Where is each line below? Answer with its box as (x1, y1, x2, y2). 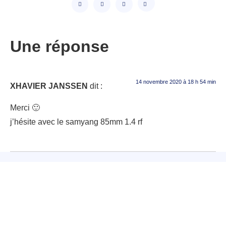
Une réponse (10, 37, 109, 56)
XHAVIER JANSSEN (10, 82, 88, 91)
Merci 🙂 (10, 103, 40, 112)
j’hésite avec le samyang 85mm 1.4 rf (10, 117, 142, 126)
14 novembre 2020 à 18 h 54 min (136, 79, 216, 85)
